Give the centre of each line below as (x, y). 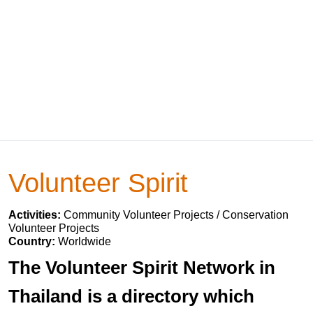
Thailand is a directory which (131, 296)
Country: (33, 241)
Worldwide (85, 241)
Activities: (36, 215)
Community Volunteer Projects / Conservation (176, 215)
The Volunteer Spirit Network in (142, 268)
